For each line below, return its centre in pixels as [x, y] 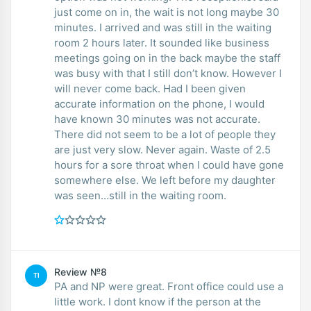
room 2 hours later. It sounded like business [102, 42]
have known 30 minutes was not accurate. [157, 119]
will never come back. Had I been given [109, 88]
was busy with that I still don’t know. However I [143, 73]
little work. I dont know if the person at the [66, 301]
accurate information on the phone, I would [159, 103]
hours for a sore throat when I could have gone [169, 165]
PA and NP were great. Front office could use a [141, 286]
